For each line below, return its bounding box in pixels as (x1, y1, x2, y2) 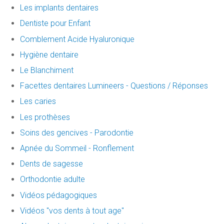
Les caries (20, 96, 56, 106)
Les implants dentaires (20, 3, 98, 13)
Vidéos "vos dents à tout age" (20, 205, 124, 215)
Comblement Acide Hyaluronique (20, 34, 134, 44)
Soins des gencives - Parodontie (20, 127, 133, 137)
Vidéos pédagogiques (20, 190, 97, 200)
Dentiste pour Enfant (20, 18, 90, 28)
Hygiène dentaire (20, 49, 78, 59)
